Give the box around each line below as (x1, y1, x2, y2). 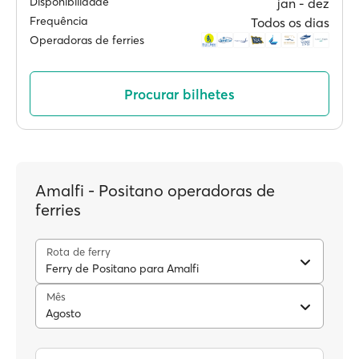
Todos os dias (251, 14, 329, 30)
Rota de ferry (46, 245, 111, 258)
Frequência (30, 14, 87, 28)
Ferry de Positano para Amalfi (46, 261, 199, 276)
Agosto (46, 306, 81, 321)
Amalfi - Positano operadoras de (35, 180, 275, 200)
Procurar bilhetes (124, 85, 235, 103)
